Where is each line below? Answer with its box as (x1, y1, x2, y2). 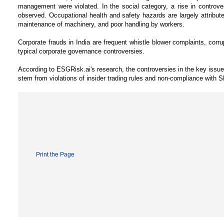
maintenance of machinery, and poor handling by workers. (18, 20, 184, 28)
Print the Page (36, 151, 74, 158)
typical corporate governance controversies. (18, 47, 144, 55)
